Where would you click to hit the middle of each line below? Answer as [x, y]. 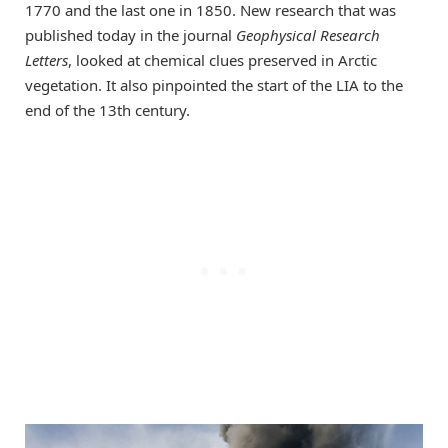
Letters [46, 60]
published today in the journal [130, 35]
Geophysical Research [308, 35]
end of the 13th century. [107, 110]
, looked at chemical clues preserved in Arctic [222, 60]
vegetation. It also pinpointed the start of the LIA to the [214, 85]
